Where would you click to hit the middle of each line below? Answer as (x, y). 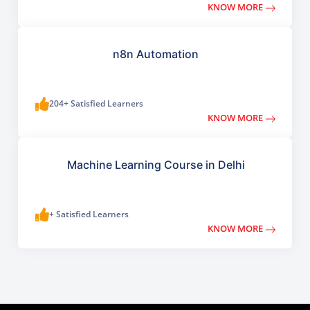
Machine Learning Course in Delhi (156, 165)
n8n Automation (156, 54)
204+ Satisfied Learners (97, 104)
